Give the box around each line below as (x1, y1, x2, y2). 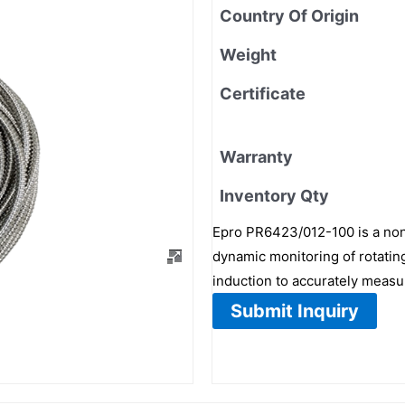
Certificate (220, 83, 306, 103)
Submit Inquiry (231, 299, 359, 322)
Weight (220, 44, 277, 64)
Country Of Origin (220, 5, 359, 25)
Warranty (220, 146, 293, 166)
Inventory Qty (220, 185, 329, 205)
